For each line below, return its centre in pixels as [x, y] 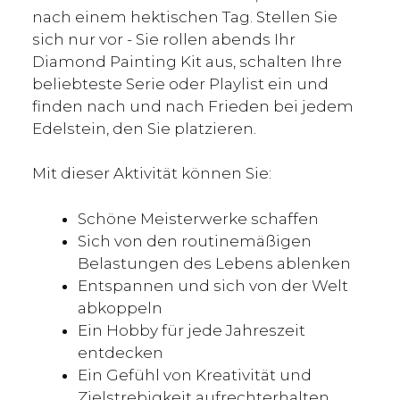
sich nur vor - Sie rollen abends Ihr [164, 39]
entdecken [121, 352]
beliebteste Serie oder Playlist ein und [180, 83]
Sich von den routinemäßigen [195, 241]
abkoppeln [120, 308]
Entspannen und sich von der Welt [213, 285]
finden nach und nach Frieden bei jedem [193, 106]
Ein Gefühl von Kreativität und [195, 375]
